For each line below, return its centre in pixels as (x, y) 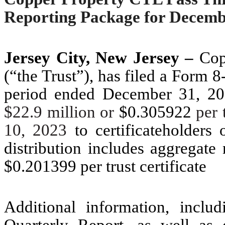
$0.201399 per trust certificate (105, 166)
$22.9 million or (62, 112)
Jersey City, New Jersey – (99, 58)
